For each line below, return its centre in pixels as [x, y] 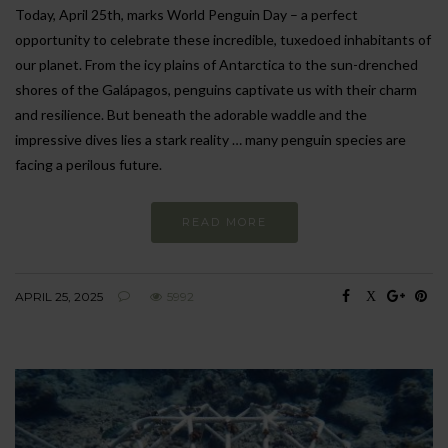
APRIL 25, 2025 [59, 296]
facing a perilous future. [88, 164]
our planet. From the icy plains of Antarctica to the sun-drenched [216, 64]
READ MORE [224, 221]
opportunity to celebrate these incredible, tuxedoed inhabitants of [223, 39]
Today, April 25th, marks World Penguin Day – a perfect [186, 14]
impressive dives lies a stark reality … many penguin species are [210, 139]
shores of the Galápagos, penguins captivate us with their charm [216, 89]
